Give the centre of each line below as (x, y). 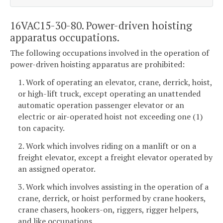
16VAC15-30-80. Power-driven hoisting (101, 25)
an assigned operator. (57, 168)
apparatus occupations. (65, 37)
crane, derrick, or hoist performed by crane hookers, (112, 198)
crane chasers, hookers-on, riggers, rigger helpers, (108, 209)
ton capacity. (41, 128)
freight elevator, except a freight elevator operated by (115, 157)
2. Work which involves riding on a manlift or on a (107, 146)
